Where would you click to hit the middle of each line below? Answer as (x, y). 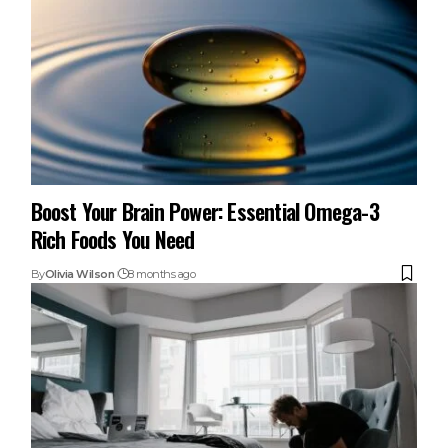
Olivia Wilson (79, 273)
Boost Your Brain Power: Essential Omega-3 (204, 210)
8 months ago (162, 273)
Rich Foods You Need (112, 238)
